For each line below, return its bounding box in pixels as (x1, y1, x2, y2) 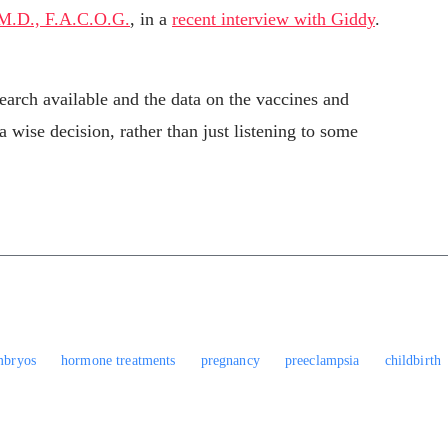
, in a (130, 9, 172, 30)
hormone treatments (61, 352, 176, 368)
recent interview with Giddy (172, 9, 375, 30)
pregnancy (200, 352, 260, 368)
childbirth (384, 352, 441, 368)
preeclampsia (284, 352, 360, 368)
